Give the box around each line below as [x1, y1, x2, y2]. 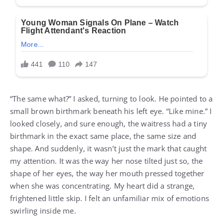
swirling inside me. [10, 206, 76, 216]
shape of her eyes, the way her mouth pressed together [10, 168, 205, 179]
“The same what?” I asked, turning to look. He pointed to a [10, 94, 213, 104]
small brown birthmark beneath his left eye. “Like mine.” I [10, 106, 212, 116]
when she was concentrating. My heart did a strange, [10, 181, 195, 191]
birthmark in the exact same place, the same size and [10, 131, 197, 141]
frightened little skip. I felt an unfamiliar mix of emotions [10, 193, 210, 204]
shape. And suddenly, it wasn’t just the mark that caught [10, 143, 207, 154]
